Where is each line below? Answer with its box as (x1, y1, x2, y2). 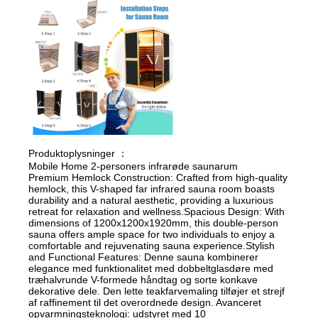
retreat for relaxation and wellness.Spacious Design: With (28, 205, 285, 217)
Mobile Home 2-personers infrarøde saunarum (28, 160, 238, 172)
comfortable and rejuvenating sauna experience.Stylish (28, 239, 275, 251)
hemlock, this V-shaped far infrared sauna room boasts (28, 182, 275, 194)
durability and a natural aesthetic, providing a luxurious (28, 194, 274, 206)
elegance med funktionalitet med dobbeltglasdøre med (28, 262, 274, 274)
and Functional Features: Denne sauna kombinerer (28, 251, 259, 263)
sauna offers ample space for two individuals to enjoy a (28, 228, 275, 240)
